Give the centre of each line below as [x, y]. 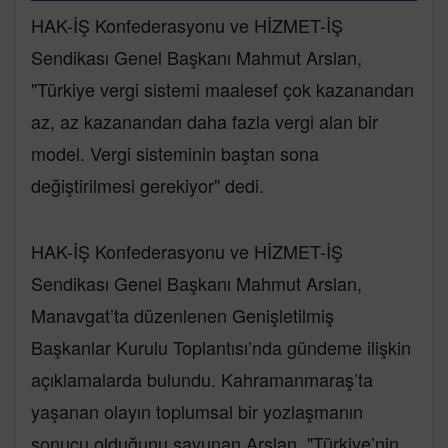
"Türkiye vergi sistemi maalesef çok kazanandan [222, 88]
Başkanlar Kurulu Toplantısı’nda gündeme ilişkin [221, 346]
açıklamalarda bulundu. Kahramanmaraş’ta [202, 378]
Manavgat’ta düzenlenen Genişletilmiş [182, 314]
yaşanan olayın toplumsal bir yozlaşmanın [197, 410]
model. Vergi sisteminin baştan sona [175, 152]
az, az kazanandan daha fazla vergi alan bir [204, 120]
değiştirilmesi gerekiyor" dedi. [147, 184]
